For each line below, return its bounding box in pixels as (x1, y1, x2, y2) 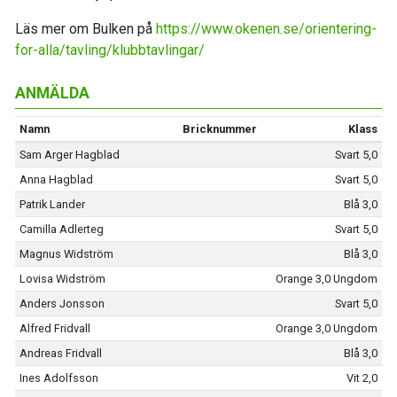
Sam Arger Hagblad (19, 148, 120, 161)
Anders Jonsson (19, 297, 105, 310)
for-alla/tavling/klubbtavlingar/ (15, 42, 205, 58)
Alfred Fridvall (19, 322, 90, 335)
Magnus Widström (19, 247, 113, 261)
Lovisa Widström (19, 272, 105, 285)
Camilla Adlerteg (19, 222, 104, 236)
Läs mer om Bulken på (15, 20, 156, 37)
